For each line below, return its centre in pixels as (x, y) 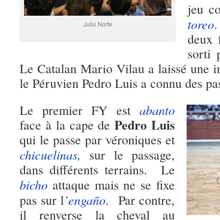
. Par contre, (140, 200)
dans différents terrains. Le (97, 169)
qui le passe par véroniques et (97, 139)
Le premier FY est (80, 110)
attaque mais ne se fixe (111, 185)
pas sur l (42, 200)
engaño (87, 200)
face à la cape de (67, 125)
